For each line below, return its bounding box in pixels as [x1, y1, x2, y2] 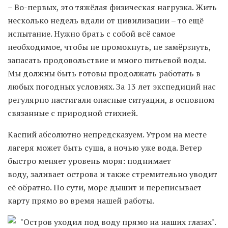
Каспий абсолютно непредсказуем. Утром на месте [8, 129, 207, 140]
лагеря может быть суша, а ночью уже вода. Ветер [8, 142, 202, 154]
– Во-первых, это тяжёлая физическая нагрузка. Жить [8, 2, 217, 13]
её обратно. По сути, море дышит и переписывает [8, 182, 202, 193]
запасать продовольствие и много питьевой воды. [8, 54, 206, 66]
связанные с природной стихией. [8, 107, 138, 119]
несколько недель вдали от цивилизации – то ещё [8, 15, 204, 26]
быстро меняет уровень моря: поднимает [8, 155, 171, 167]
